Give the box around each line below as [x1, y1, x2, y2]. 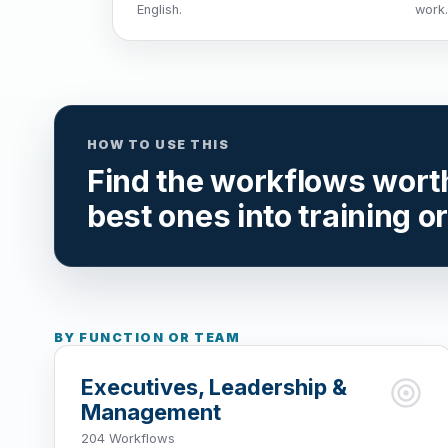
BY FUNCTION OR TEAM [54, 330, 241, 346]
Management [81, 398, 222, 425]
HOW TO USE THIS [87, 137, 230, 153]
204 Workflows [81, 429, 176, 446]
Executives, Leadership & [81, 373, 348, 400]
